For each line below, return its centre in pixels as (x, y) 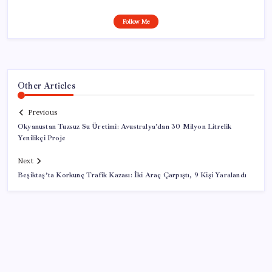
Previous (42, 113)
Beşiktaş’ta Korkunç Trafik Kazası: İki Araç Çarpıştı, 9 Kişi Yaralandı (132, 175)
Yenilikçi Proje (42, 138)
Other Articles (46, 85)
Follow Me (136, 21)
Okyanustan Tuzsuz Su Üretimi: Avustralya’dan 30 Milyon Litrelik (125, 127)
